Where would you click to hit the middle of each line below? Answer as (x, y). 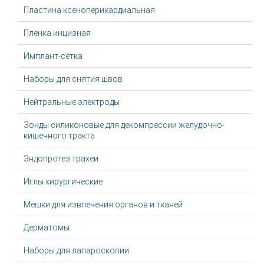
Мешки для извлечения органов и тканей (103, 204)
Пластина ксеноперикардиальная (89, 10)
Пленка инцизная (57, 33)
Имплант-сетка (53, 56)
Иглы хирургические (63, 181)
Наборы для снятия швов (73, 79)
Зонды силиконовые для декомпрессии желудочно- (124, 125)
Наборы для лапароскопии (76, 250)
